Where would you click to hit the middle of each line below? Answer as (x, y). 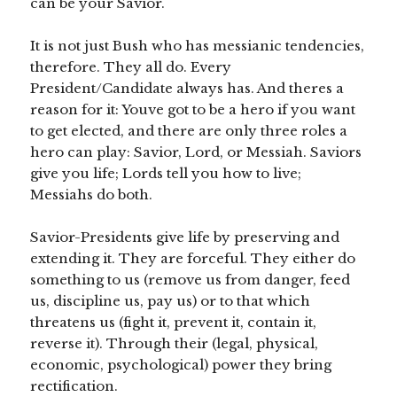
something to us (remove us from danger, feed (191, 280)
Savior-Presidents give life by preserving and (185, 237)
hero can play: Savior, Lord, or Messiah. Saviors (196, 152)
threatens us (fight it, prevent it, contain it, (174, 323)
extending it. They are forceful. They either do (193, 259)
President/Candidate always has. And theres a (187, 89)
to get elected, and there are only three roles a (189, 131)
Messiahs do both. (92, 195)
